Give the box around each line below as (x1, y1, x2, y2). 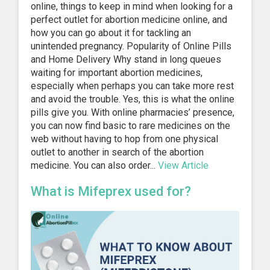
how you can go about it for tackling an (31, 27, 191, 39)
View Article (158, 159, 209, 171)
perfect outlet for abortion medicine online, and (31, 13, 227, 25)
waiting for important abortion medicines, (31, 66, 202, 78)
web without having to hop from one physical (31, 133, 218, 145)
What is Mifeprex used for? (31, 183, 191, 199)
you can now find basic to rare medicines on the (31, 119, 230, 131)
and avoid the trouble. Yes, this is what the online (31, 93, 234, 105)
